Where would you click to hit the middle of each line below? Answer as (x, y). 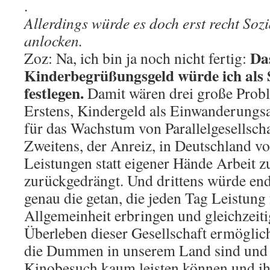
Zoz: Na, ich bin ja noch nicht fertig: (137, 58)
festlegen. (54, 93)
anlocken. (53, 40)
